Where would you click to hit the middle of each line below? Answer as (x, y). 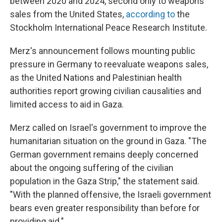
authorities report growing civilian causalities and (106, 91)
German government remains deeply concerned (104, 154)
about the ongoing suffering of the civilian (92, 168)
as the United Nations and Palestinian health (96, 78)
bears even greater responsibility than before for (105, 208)
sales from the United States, (68, 14)
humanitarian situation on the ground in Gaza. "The (108, 141)
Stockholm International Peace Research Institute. (109, 28)
